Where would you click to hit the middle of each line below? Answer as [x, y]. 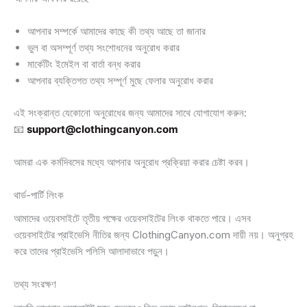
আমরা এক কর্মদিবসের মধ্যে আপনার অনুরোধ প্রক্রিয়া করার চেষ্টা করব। [132, 162]
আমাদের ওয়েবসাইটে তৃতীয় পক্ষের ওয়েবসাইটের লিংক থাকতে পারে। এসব [132, 218]
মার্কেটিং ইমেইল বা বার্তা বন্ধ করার [84, 64]
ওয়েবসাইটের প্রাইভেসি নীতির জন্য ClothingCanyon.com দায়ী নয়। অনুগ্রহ [153, 235]
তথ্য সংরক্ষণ [35, 284]
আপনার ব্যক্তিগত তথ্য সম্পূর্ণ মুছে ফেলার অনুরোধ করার [120, 81]
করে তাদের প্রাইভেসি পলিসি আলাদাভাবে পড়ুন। [91, 251]
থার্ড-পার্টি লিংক [39, 195]
